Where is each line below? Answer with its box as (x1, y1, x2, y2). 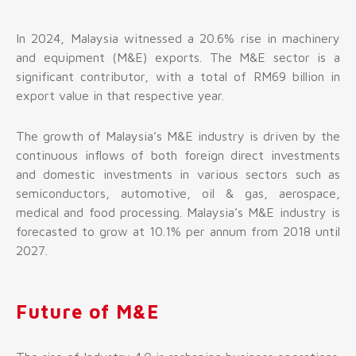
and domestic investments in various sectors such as (16, 166, 340, 181)
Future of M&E (16, 300, 160, 323)
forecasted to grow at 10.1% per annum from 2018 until (16, 223, 340, 238)
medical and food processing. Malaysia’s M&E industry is (16, 204, 340, 219)
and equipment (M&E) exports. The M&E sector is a (16, 49, 340, 64)
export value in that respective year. (16, 87, 224, 103)
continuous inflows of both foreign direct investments (16, 147, 340, 162)
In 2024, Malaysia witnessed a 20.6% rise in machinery (16, 30, 340, 45)
